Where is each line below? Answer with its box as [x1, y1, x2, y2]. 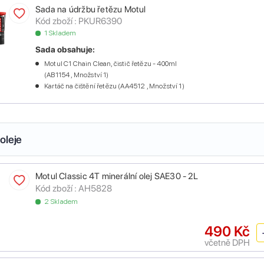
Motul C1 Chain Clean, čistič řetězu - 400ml [44, 60, 177, 68]
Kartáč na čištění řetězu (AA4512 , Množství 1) [44, 82, 184, 91]
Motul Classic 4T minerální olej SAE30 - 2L [35, 171, 198, 182]
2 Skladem [44, 197, 78, 206]
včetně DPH [204, 237, 250, 249]
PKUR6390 [78, 15, 122, 27]
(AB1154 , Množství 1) [44, 71, 109, 80]
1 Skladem [44, 29, 77, 38]
